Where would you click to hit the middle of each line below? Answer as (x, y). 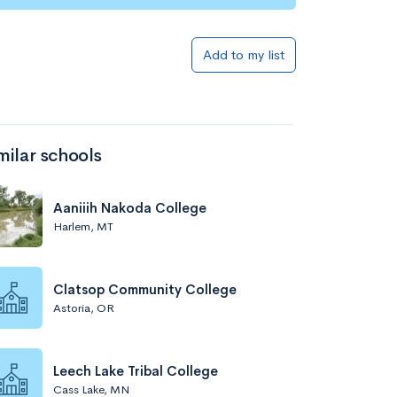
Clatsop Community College (145, 289)
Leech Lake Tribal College (136, 370)
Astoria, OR (84, 307)
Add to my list (244, 54)
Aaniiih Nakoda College (130, 207)
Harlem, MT (83, 226)
